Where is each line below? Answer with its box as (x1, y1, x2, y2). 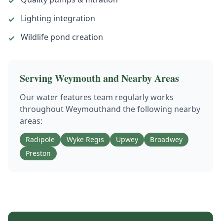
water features (37, 92, 92, 103)
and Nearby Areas (101, 71, 179, 85)
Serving (20, 71, 55, 85)
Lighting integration (21, 13, 95, 24)
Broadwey (150, 135, 183, 144)
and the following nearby (107, 104, 200, 114)
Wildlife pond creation (21, 32, 103, 42)
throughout (20, 104, 66, 114)
